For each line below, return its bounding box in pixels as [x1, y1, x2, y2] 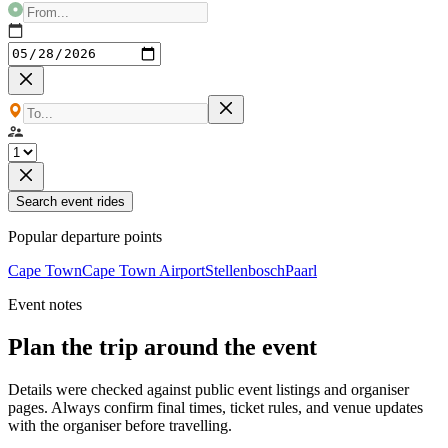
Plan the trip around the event [8, 333, 317, 360]
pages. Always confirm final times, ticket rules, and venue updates [8, 398, 423, 416]
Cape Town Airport [82, 261, 205, 279]
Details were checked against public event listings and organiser [8, 380, 409, 398]
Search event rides [16, 193, 125, 209]
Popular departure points [8, 227, 162, 245]
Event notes [8, 295, 82, 313]
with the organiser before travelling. [8, 416, 232, 434]
